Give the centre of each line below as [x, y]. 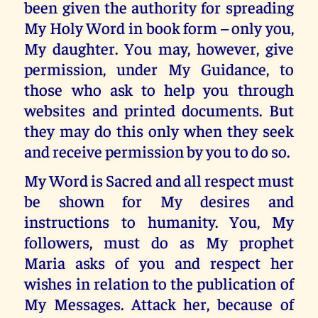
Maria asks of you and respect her [159, 262]
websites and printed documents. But [159, 110]
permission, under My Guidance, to [159, 69]
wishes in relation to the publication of [159, 283]
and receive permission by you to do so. [157, 151]
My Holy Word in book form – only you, [159, 28]
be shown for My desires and [159, 200]
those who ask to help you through [159, 89]
